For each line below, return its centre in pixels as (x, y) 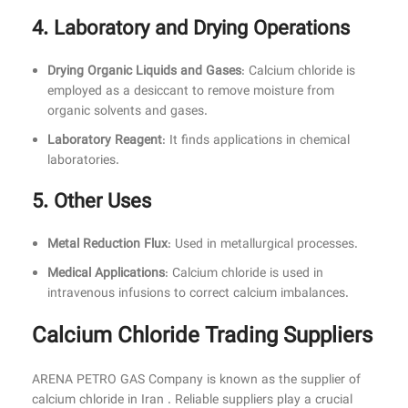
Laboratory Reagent (105, 142)
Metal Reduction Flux (107, 245)
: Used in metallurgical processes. (263, 245)
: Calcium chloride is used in (244, 275)
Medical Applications (106, 275)
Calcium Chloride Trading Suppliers (202, 337)
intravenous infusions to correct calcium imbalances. (198, 295)
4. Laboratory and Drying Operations (191, 30)
